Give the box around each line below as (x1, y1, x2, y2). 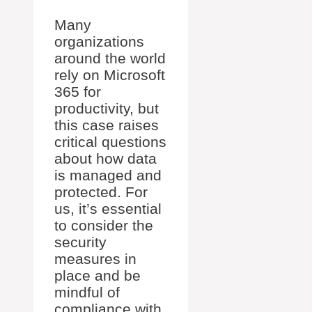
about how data (54, 150, 157, 167)
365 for (54, 84, 101, 100)
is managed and (54, 167, 162, 184)
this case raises (54, 117, 159, 134)
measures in (54, 251, 136, 267)
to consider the (54, 217, 153, 234)
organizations (54, 33, 144, 50)
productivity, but (54, 100, 159, 117)
